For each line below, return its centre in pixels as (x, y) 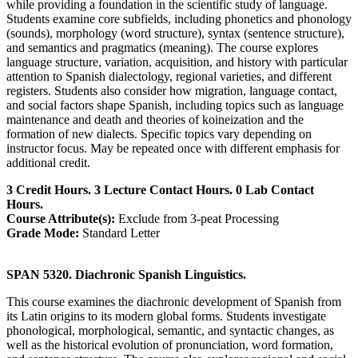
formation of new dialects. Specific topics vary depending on (159, 133)
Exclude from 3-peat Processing (197, 218)
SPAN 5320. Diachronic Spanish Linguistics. (126, 274)
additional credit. (48, 162)
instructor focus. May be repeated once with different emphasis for (173, 148)
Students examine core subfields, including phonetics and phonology (179, 18)
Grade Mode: (43, 233)
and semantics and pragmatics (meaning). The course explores (162, 47)
